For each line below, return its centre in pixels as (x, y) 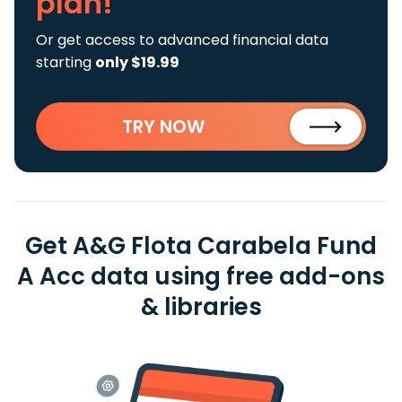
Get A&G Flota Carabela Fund (201, 246)
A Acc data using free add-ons (201, 276)
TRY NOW (163, 127)
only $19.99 (137, 62)
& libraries (201, 307)
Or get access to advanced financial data (182, 40)
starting (66, 62)
